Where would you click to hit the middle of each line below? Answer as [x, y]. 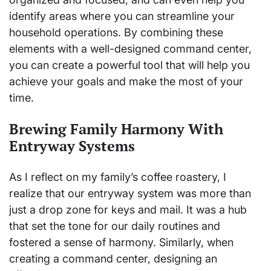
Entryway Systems [72, 146]
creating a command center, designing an [113, 259]
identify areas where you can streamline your [122, 16]
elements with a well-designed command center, [130, 49]
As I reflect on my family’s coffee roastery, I [118, 177]
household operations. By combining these [116, 32]
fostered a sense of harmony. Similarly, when [121, 242]
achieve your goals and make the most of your [126, 81]
